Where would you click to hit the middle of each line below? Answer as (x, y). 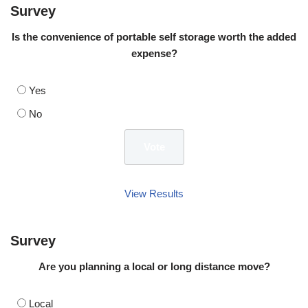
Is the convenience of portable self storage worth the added (154, 36)
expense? (154, 53)
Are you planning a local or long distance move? (154, 266)
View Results (154, 193)
